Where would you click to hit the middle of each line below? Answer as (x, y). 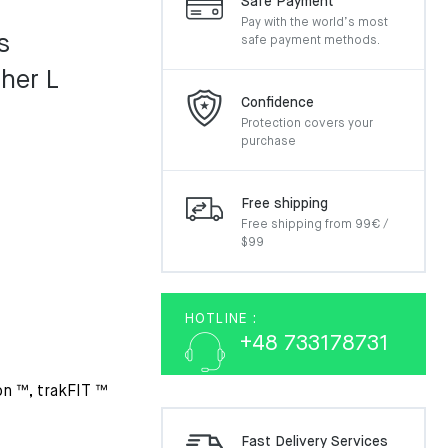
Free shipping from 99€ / (314, 225)
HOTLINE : (221, 319)
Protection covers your (307, 124)
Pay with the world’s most (314, 23)
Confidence (277, 103)
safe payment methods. (310, 41)
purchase (268, 142)
